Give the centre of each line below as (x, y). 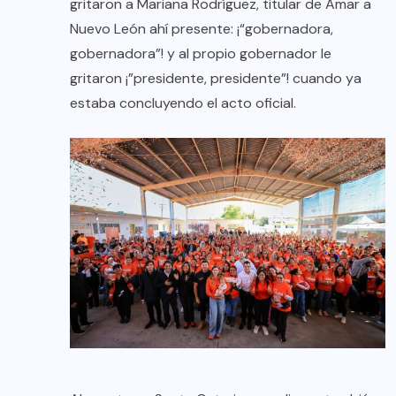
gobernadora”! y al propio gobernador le (201, 53)
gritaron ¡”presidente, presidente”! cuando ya (216, 78)
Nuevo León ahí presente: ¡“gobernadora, (202, 28)
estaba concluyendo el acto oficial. (183, 103)
